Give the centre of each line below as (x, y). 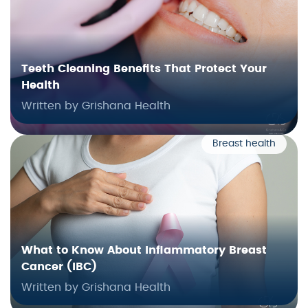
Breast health (244, 144)
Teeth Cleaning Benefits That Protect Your (144, 69)
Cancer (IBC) (59, 267)
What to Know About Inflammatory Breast (144, 251)
